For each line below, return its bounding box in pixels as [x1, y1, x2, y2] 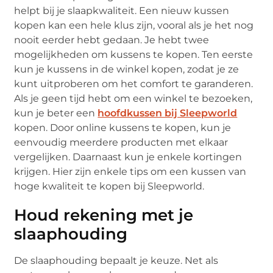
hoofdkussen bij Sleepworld [97, 107, 238, 119]
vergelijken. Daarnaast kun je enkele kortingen [14, 151, 243, 163]
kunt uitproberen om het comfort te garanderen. [14, 77, 253, 90]
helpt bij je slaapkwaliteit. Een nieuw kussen [14, 4, 230, 16]
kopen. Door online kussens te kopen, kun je [14, 121, 232, 133]
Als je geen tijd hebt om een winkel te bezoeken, [14, 92, 253, 104]
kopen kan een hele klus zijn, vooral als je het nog [14, 19, 254, 31]
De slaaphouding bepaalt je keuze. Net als [14, 254, 219, 266]
